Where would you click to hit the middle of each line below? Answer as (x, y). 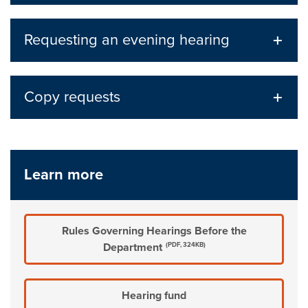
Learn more (64, 175)
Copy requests (73, 97)
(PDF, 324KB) (185, 245)
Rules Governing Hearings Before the (154, 231)
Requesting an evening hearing (127, 40)
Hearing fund (154, 296)
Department (132, 247)
